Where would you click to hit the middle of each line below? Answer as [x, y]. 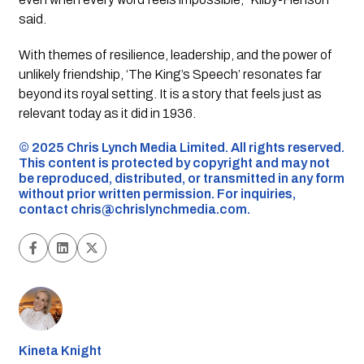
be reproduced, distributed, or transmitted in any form [181, 178]
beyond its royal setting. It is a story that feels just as [170, 93]
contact [44, 209]
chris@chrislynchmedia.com [158, 209]
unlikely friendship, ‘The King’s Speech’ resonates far [170, 74]
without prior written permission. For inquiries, [157, 193]
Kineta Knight [60, 350]
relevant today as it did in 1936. [107, 113]
